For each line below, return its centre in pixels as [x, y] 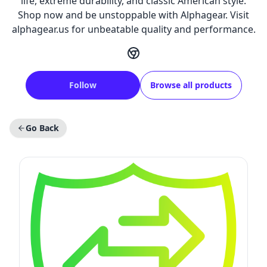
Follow [83, 85]
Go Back [42, 128]
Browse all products [191, 85]
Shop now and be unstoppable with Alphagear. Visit [133, 15]
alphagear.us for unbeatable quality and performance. [133, 29]
